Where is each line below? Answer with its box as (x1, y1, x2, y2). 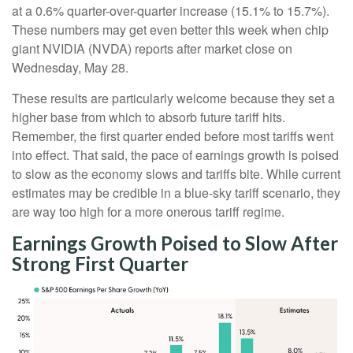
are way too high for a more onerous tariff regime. (12, 203, 284, 221)
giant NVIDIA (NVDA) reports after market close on (12, 39, 292, 58)
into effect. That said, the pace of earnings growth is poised (12, 146, 339, 165)
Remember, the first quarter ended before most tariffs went (12, 127, 333, 146)
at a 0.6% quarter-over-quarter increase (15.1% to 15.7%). (12, 2, 329, 20)
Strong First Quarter (12, 252, 188, 276)
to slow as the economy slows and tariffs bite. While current (12, 165, 340, 184)
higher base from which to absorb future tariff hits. (12, 108, 285, 127)
